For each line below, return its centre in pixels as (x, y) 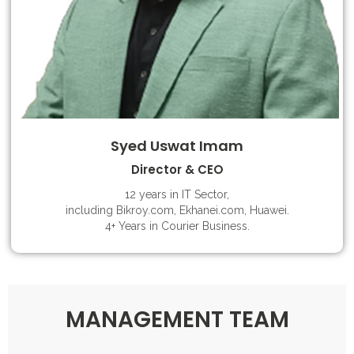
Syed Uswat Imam (177, 146)
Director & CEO (177, 169)
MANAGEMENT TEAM (177, 320)
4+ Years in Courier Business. (177, 226)
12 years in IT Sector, (177, 194)
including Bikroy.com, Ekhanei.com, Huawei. (177, 210)
